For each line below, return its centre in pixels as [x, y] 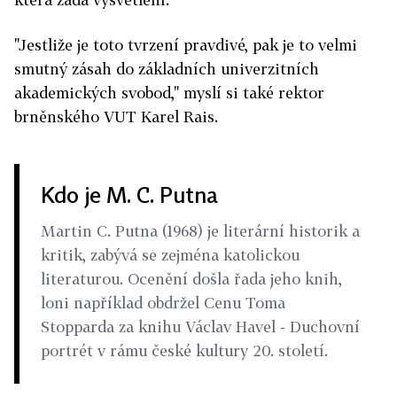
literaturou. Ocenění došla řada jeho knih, [191, 279]
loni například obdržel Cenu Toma [163, 303]
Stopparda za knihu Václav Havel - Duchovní [200, 327]
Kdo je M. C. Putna [129, 195]
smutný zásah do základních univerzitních [167, 69]
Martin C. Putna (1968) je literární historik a [200, 231]
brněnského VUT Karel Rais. [116, 117]
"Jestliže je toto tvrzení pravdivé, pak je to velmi [186, 45]
